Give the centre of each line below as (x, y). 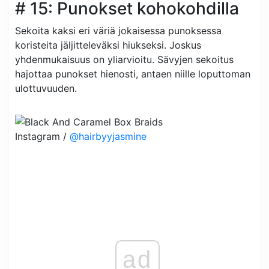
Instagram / (42, 137)
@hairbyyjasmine (108, 137)
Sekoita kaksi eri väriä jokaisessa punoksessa (118, 31)
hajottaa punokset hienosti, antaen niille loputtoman (133, 74)
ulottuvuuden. (46, 89)
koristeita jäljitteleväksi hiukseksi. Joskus (108, 45)
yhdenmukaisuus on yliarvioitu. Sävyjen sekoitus (124, 60)
